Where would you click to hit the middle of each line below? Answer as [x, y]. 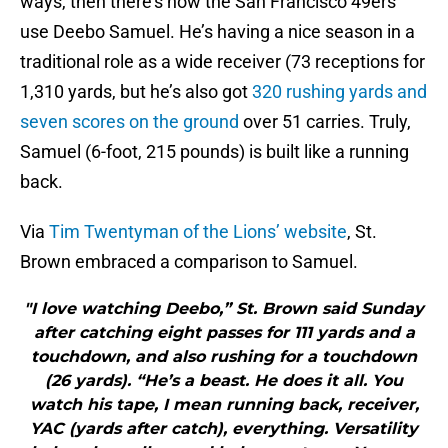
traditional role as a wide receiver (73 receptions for [222, 62]
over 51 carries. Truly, [325, 122]
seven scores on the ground [129, 122]
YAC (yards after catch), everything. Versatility [224, 429]
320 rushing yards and [337, 92]
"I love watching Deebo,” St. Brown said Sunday [224, 309]
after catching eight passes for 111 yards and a [224, 333]
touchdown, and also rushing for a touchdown [224, 357]
